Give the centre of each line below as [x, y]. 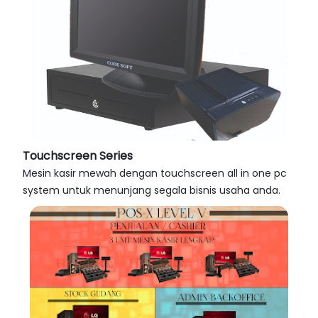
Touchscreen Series [78, 156]
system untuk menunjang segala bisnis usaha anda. [152, 191]
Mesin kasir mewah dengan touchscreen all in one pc [155, 174]
